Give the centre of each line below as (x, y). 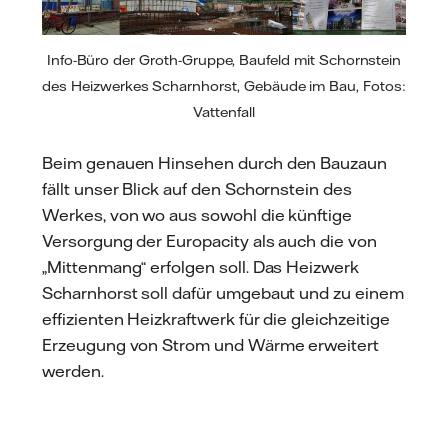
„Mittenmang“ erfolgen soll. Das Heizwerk (201, 267)
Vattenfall (224, 111)
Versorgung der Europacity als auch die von (209, 241)
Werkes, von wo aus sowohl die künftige (197, 215)
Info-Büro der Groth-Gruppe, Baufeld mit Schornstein (224, 59)
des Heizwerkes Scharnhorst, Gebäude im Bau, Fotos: (224, 85)
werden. (73, 371)
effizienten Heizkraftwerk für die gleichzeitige (216, 319)
